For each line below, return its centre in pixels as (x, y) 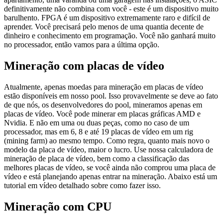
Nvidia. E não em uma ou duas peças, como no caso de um (97, 122)
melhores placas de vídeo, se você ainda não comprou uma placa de (110, 167)
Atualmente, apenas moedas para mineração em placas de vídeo (104, 87)
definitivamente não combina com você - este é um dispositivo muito (111, 8)
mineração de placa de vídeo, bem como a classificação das (97, 158)
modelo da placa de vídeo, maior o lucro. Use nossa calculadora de (109, 149)
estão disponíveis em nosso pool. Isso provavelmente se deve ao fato (111, 96)
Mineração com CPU (58, 206)
